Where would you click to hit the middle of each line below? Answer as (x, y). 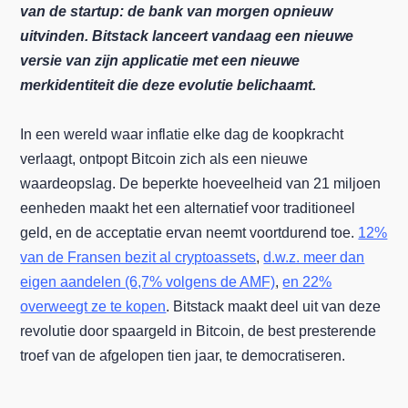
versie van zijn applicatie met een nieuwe (160, 61)
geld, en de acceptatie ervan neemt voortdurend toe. (189, 233)
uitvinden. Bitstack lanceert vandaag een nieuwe (187, 36)
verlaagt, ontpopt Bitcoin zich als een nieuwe (164, 159)
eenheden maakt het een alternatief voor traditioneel (188, 209)
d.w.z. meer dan (314, 258)
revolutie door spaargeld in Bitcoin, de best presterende (199, 331)
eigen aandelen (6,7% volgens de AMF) (148, 282)
